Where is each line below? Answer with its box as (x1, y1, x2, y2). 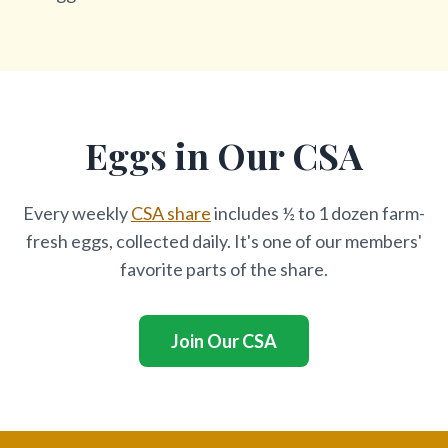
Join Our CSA (171, 330, 277, 352)
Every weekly (23, 202, 131, 224)
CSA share (131, 202, 211, 224)
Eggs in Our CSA (85, 131, 363, 179)
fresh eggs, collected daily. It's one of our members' (26, 230, 422, 252)
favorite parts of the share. (120, 258, 328, 280)
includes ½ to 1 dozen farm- (211, 202, 425, 224)
